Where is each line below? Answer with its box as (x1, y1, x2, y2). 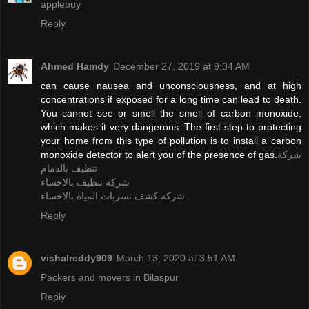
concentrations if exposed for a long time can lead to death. (41, 93, 301, 105)
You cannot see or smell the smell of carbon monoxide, (41, 107, 301, 119)
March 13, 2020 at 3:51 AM (117, 252, 235, 263)
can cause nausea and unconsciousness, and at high (41, 79, 301, 91)
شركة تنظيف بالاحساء (41, 176, 130, 188)
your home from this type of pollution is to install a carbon (41, 134, 301, 146)
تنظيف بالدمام (41, 162, 97, 174)
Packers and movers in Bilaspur (41, 271, 179, 283)
